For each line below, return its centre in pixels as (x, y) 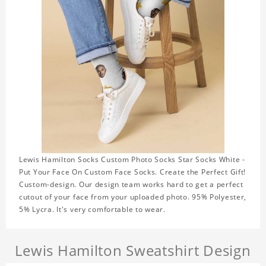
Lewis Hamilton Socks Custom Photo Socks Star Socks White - (132, 160)
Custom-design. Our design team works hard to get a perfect (131, 185)
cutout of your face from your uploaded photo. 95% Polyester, (133, 197)
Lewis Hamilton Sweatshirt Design (133, 251)
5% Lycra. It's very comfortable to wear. (92, 210)
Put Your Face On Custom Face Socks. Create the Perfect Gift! (133, 172)
